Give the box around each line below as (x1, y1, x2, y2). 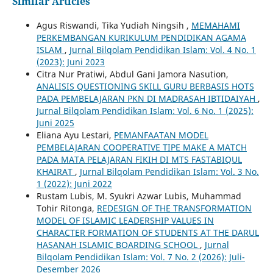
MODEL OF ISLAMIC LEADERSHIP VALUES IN (36, 214, 214, 226)
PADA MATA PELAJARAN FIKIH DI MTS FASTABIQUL (36, 153, 242, 165)
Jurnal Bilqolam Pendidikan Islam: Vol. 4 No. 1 (69, 43, 256, 55)
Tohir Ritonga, (36, 202, 97, 214)
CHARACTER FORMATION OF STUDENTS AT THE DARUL (36, 226, 259, 238)
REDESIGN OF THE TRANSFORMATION (96, 202, 252, 214)
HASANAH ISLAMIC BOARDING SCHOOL (36, 238, 200, 250)
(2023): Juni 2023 (36, 55, 105, 68)
